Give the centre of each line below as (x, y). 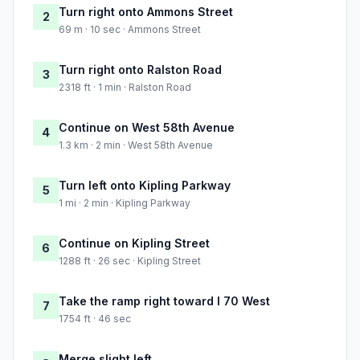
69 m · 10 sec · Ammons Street (130, 30)
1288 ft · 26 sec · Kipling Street (130, 261)
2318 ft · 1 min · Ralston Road (125, 88)
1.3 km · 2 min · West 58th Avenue (136, 145)
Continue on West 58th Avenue (147, 128)
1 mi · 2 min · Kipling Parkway (125, 203)
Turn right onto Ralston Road (140, 70)
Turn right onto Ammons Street (146, 12)
